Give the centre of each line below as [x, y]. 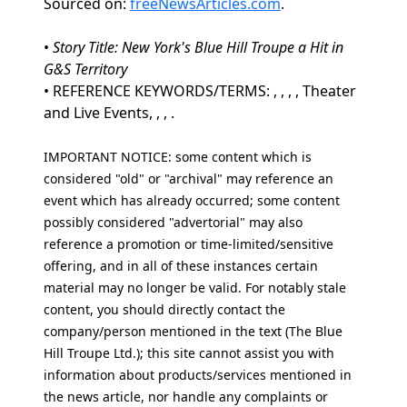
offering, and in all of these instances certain [181, 266]
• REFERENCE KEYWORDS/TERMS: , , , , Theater [200, 91]
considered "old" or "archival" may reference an [189, 179]
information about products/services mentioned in [198, 375]
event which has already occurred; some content [192, 200]
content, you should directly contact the [164, 309]
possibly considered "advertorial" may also [173, 222]
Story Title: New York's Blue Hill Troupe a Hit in [198, 47]
